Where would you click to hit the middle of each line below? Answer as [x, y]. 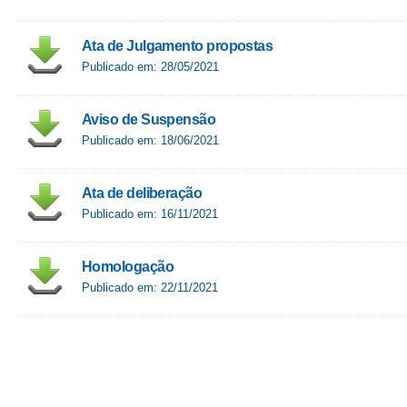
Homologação [128, 267]
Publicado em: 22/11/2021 [150, 288]
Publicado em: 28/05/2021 [150, 67]
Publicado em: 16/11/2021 [150, 214]
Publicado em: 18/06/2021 [150, 140]
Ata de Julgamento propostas [178, 46]
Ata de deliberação [142, 193]
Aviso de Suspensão [149, 119]
